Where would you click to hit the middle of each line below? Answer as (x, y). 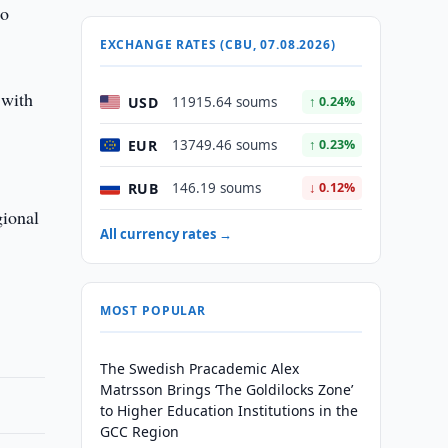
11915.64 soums (224, 102)
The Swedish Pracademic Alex (199, 368)
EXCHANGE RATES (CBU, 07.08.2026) (217, 44)
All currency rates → (165, 234)
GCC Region (139, 431)
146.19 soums (216, 188)
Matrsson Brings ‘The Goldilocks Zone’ (226, 389)
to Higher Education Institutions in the (228, 410)
